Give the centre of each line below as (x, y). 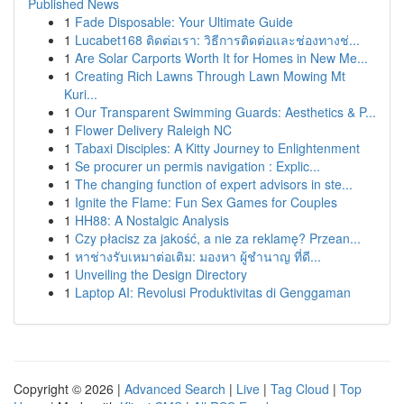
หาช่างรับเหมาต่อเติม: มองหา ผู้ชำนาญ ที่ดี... (198, 256)
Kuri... (81, 94)
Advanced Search (175, 389)
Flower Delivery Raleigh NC (153, 130)
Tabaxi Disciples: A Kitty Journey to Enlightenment (217, 148)
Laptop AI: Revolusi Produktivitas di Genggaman (213, 292)
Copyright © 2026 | (69, 389)
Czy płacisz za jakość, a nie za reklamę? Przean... (218, 238)
